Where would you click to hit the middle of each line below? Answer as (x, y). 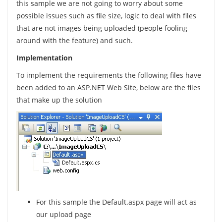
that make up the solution (59, 100)
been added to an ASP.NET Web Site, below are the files (108, 88)
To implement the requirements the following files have (109, 75)
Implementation (44, 58)
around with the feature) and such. (74, 41)
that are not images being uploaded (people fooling (102, 28)
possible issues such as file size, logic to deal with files (106, 16)
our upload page (63, 215)
